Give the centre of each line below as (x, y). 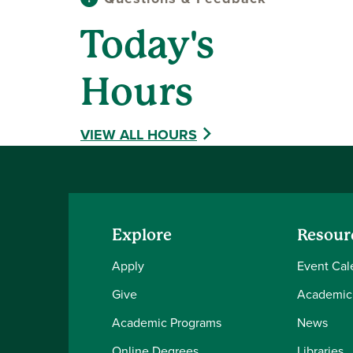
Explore (142, 235)
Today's (147, 45)
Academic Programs (167, 323)
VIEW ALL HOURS (139, 135)
